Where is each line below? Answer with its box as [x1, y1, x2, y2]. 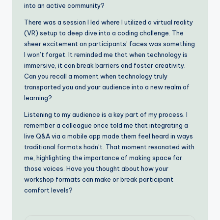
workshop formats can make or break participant [24, 175, 173, 183]
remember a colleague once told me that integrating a [24, 121, 188, 129]
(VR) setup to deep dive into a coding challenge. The [24, 28, 184, 37]
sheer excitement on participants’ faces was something [24, 39, 195, 48]
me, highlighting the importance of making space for [24, 153, 182, 162]
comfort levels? [24, 186, 73, 194]
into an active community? [24, 1, 105, 9]
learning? [24, 93, 52, 102]
